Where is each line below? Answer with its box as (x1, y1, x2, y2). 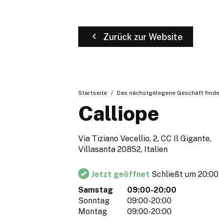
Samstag (78, 185, 113, 195)
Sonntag (78, 196, 109, 206)
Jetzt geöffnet (91, 170, 152, 179)
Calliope (78, 101, 159, 126)
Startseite (78, 89, 107, 96)
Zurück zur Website (103, 31, 183, 42)
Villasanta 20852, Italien (78, 145, 168, 154)
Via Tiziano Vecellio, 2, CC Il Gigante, (78, 134, 211, 144)
